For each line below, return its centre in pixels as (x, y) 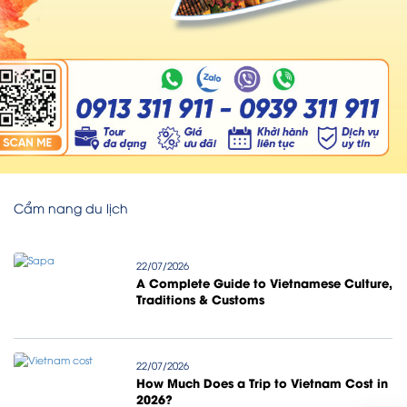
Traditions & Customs (200, 298)
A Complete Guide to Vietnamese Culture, (264, 282)
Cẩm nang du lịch (70, 207)
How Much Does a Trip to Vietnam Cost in (262, 382)
